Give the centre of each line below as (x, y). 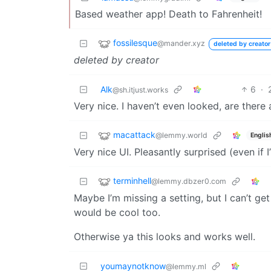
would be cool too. (117, 212)
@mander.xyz (181, 44)
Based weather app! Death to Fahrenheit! (168, 14)
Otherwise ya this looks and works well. (165, 237)
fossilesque (135, 43)
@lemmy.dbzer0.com (189, 181)
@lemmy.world (181, 135)
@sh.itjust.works (140, 90)
